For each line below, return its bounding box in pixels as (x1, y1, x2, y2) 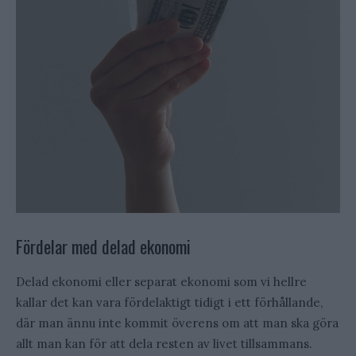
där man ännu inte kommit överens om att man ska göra (16, 315, 339, 331)
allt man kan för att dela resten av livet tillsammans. (16, 336, 312, 352)
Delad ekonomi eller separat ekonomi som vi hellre (16, 274, 307, 290)
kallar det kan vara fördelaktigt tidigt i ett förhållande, (16, 295, 323, 311)
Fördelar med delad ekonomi (16, 234, 191, 260)
